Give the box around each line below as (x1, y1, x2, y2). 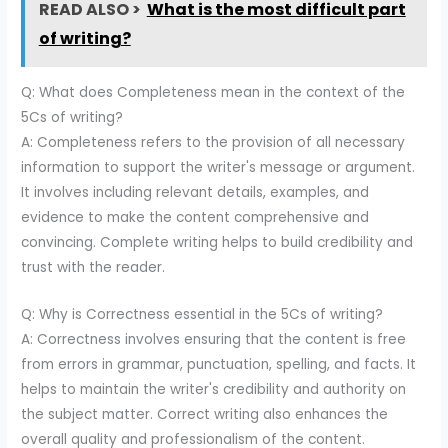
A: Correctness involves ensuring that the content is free (21, 330, 407, 350)
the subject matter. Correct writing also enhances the (21, 405, 389, 425)
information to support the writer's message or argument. (21, 158, 416, 178)
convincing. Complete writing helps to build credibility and (21, 233, 414, 253)
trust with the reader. (21, 258, 166, 278)
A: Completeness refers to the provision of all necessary (21, 133, 406, 153)
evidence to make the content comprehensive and (21, 208, 370, 228)
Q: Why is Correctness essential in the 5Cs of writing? (21, 305, 384, 325)
